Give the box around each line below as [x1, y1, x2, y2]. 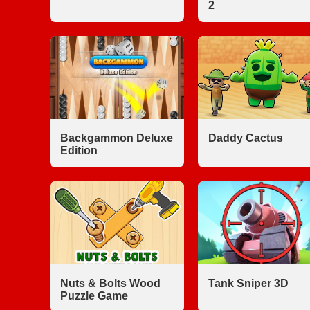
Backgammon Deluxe [60, 132, 173, 144]
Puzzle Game [60, 290, 128, 302]
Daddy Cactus [208, 132, 283, 144]
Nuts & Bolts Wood [60, 277, 161, 289]
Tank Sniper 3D [208, 277, 289, 289]
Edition [60, 145, 98, 156]
